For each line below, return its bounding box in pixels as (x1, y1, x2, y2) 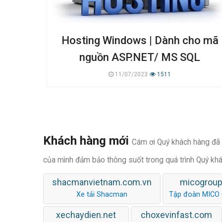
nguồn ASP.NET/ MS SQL (79, 51, 200, 63)
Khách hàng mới (43, 133, 132, 148)
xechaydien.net (56, 209, 116, 220)
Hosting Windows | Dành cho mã (61, 34, 219, 47)
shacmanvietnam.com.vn (52, 176, 152, 187)
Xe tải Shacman (76, 190, 127, 199)
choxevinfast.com (141, 209, 212, 220)
